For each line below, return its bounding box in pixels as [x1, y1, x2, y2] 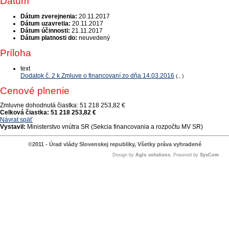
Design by [112, 152, 135, 157]
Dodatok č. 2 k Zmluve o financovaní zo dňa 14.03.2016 [20, 72, 174, 79]
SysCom [200, 152, 219, 157]
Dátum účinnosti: [20, 27, 70, 34]
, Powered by [170, 152, 200, 157]
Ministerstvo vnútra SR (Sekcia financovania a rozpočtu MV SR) [26, 123, 203, 130]
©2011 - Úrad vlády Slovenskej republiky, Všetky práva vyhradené [28, 141, 201, 147]
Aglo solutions [135, 152, 170, 157]
